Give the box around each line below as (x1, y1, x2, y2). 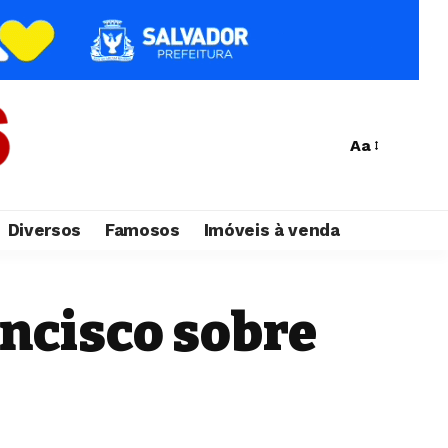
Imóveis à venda (203, 219, 340, 240)
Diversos (7, 219, 81, 240)
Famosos (105, 219, 180, 240)
